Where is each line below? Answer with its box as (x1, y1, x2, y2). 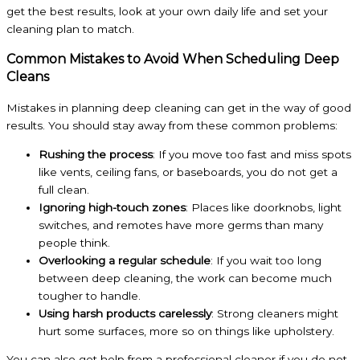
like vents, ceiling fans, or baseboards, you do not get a (39, 165, 337, 178)
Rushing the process (39, 147, 153, 161)
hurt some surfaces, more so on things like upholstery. (39, 324, 334, 337)
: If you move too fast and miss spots (153, 147, 351, 161)
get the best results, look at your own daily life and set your (6, 5, 328, 18)
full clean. (39, 182, 89, 196)
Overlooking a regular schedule (39, 253, 211, 267)
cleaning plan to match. (6, 22, 134, 36)
